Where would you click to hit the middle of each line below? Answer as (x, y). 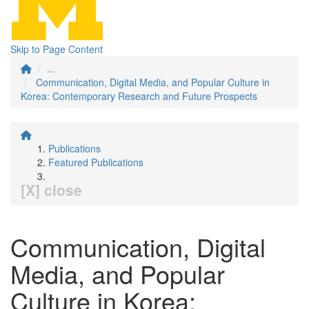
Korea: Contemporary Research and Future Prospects (139, 96)
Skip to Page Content (57, 49)
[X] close (51, 190)
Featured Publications (96, 162)
